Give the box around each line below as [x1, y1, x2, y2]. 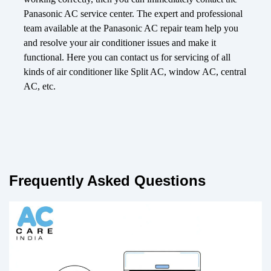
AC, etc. [24, 81, 56, 92]
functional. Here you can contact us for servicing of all [24, 52, 230, 63]
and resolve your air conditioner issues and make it [24, 38, 216, 48]
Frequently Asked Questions [9, 172, 206, 189]
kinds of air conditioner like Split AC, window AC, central [24, 67, 246, 77]
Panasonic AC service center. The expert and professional [24, 8, 243, 19]
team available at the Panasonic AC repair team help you [24, 23, 238, 34]
